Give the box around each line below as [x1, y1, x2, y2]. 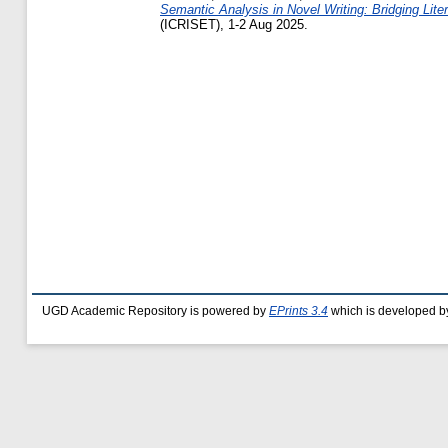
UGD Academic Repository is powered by [42, 305, 269, 317]
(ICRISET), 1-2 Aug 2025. [160, 17, 308, 33]
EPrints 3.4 [269, 305, 328, 317]
